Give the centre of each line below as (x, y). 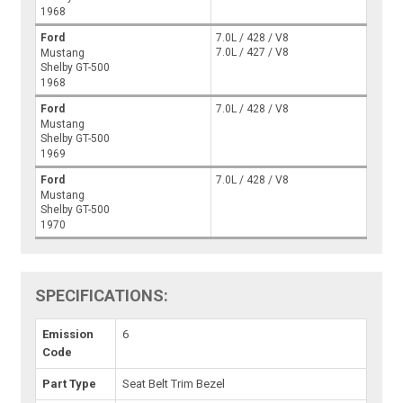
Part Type (70, 384)
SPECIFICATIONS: (102, 296)
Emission (68, 335)
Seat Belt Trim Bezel (174, 384)
